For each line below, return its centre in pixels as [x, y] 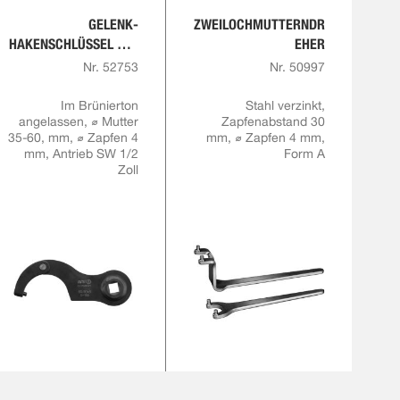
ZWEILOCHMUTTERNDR [259, 25]
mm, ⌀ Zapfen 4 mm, [265, 137]
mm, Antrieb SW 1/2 [81, 154]
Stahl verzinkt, [285, 105]
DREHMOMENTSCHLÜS [74, 103]
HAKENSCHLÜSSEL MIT [73, 44]
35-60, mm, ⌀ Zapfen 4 [73, 137]
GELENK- [113, 25]
